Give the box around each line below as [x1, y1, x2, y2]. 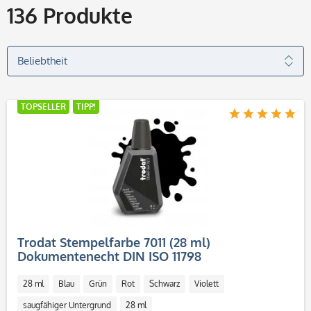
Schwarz [149, 278, 180, 289]
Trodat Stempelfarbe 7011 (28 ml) [17, 235, 210, 250]
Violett [194, 278, 219, 289]
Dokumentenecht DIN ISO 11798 [17, 249, 201, 264]
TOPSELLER [21, 101, 66, 112]
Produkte [37, 2, 133, 28]
